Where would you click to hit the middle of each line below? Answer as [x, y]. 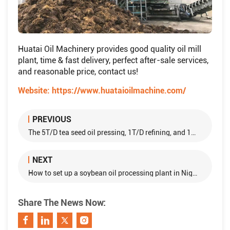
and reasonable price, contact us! [78, 71]
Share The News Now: [62, 202]
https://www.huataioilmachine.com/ [119, 90]
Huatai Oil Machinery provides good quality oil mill [110, 49]
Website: [35, 90]
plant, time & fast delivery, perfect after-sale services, [113, 60]
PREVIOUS [52, 119]
